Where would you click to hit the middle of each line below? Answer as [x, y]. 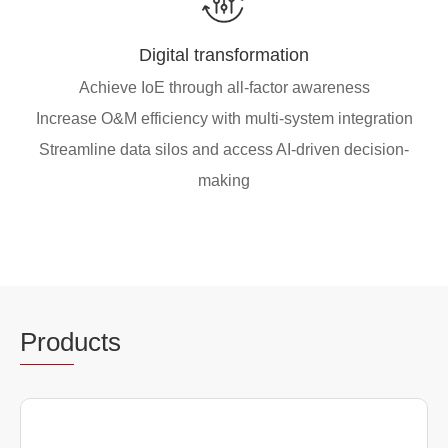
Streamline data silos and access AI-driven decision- [224, 149]
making [224, 180]
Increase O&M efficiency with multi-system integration [224, 118]
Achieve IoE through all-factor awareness [224, 87]
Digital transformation [224, 54]
